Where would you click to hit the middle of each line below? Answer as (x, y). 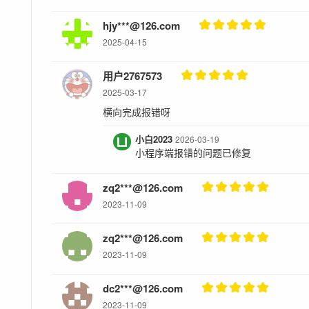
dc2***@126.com (143, 288)
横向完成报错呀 (137, 111)
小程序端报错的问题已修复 (193, 152)
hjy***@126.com (142, 25)
